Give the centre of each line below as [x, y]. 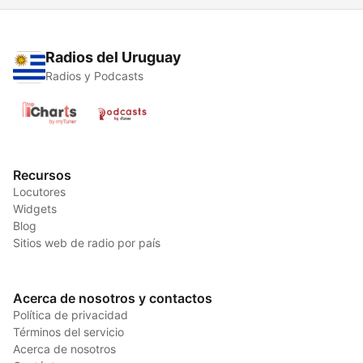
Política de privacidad [70, 315]
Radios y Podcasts [94, 76]
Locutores [39, 192]
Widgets [35, 209]
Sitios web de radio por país [87, 243]
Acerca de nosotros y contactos [113, 299]
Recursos [42, 175]
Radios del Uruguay [113, 58]
